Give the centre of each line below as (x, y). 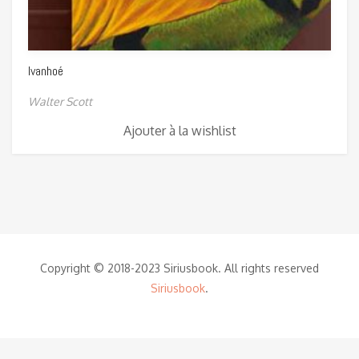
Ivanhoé (46, 71)
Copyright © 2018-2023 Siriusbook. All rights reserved (179, 268)
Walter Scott (60, 102)
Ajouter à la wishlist (179, 131)
